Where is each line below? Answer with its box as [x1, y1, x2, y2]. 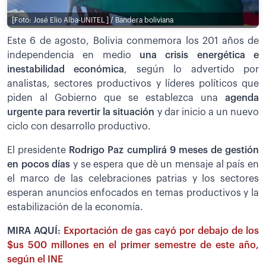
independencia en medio [7, 50, 140, 60]
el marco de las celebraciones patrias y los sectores [7, 173, 259, 183]
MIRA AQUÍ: [7, 226, 64, 236]
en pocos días [7, 159, 73, 169]
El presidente [7, 145, 69, 155]
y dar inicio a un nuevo [157, 107, 259, 117]
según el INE [7, 254, 63, 264]
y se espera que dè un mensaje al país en [73, 159, 259, 169]
